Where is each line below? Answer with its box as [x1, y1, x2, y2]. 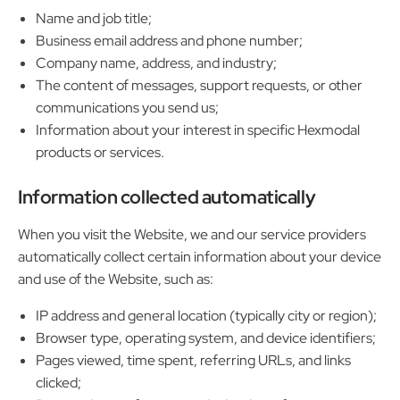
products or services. [36, 143, 164, 162]
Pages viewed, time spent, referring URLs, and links [36, 351, 351, 371]
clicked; [36, 373, 81, 393]
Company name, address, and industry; [36, 54, 277, 73]
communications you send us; [36, 98, 219, 118]
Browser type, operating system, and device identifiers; [36, 329, 376, 348]
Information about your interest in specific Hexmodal [36, 121, 360, 140]
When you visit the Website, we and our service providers [18, 225, 366, 245]
